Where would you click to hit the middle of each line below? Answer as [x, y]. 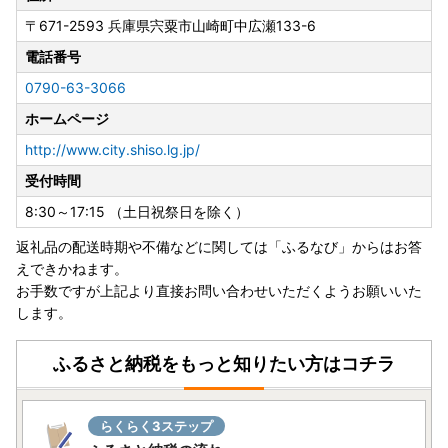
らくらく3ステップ [156, 426]
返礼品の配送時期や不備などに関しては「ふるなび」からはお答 [219, 247]
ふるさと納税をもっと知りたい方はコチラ [224, 364]
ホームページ [67, 119]
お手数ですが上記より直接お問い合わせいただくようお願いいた [219, 291]
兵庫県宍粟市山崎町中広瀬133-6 [212, 26]
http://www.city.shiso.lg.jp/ [112, 150]
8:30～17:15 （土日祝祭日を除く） [137, 212]
